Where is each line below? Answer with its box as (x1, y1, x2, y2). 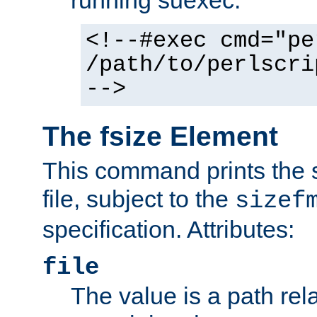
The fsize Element (42, 120, 278, 151)
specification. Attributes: (42, 216, 294, 243)
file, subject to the (42, 185, 235, 213)
